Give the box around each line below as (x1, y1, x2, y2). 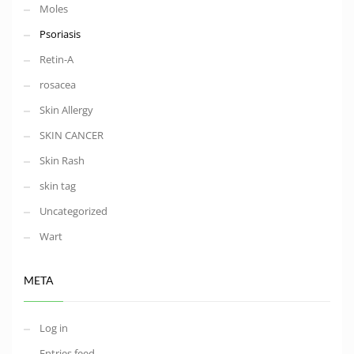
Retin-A (40, 52, 73, 67)
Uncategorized (40, 204, 107, 219)
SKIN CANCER (40, 128, 104, 143)
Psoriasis (40, 27, 81, 42)
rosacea (40, 77, 76, 92)
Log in (40, 321, 68, 336)
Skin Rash (40, 153, 85, 168)
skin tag (40, 179, 76, 194)
